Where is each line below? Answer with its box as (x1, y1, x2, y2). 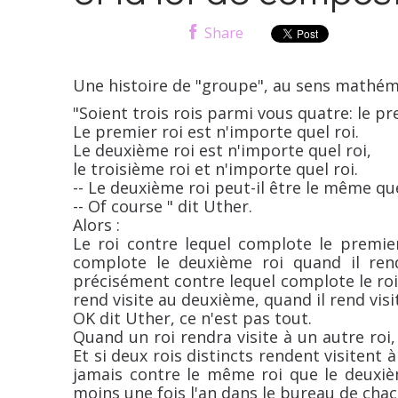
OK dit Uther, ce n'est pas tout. (73, 307, 312, 330)
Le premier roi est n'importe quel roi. (73, 121, 359, 143)
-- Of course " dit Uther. (73, 195, 252, 218)
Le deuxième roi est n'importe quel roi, (73, 139, 371, 162)
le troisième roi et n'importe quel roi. (73, 158, 358, 180)
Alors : (73, 214, 120, 236)
